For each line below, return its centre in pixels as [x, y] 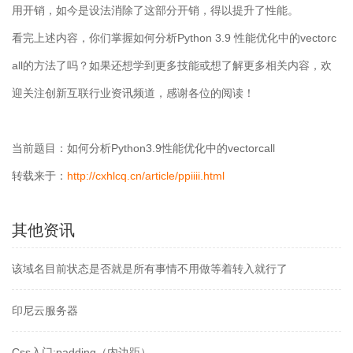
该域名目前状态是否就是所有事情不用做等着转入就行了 [150, 269]
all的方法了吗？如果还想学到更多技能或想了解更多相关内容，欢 [172, 66]
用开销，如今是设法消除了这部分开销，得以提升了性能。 [155, 11]
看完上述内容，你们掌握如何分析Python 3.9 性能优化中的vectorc [174, 38]
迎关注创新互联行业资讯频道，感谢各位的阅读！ [133, 93]
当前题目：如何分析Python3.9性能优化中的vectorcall [143, 149]
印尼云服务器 [45, 311]
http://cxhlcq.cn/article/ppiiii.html [146, 176]
